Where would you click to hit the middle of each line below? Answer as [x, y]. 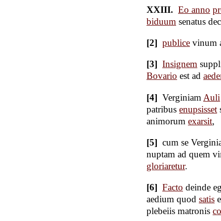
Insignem [180, 64]
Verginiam [183, 97]
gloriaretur [166, 166]
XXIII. [161, 10]
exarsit [200, 121]
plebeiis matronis [180, 211]
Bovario [162, 76]
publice [176, 43]
